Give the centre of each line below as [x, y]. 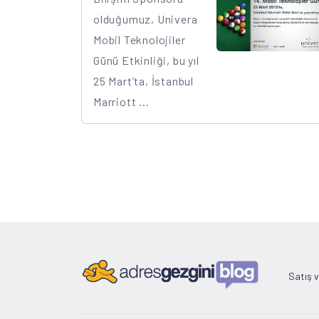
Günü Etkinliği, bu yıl [146, 60]
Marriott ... [121, 101]
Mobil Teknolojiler [140, 40]
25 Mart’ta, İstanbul [143, 81]
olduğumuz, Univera [146, 19]
